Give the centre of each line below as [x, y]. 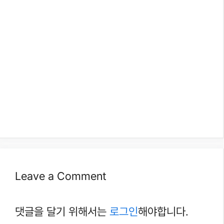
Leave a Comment [61, 176]
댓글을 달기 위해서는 [62, 212]
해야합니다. [163, 212]
